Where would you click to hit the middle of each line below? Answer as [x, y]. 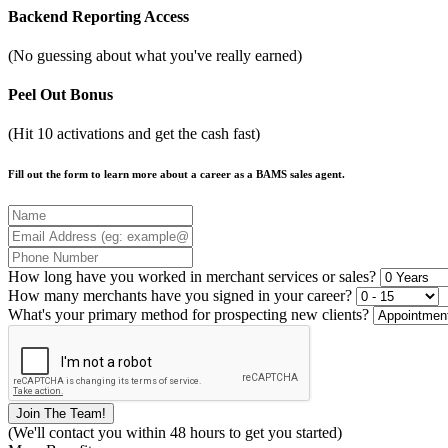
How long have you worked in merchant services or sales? [192, 277]
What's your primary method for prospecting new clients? [188, 315]
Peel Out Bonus [60, 95]
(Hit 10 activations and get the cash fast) [134, 134]
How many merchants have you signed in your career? [180, 296]
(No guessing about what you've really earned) [155, 55]
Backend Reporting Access [98, 16]
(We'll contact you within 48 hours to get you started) [175, 433]
